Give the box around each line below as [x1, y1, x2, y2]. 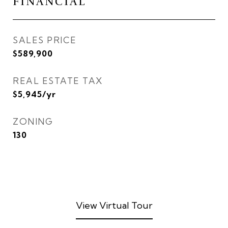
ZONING [13, 116, 53, 127]
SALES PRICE [13, 35, 77, 45]
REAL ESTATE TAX [13, 75, 103, 86]
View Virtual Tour [75, 199, 153, 211]
